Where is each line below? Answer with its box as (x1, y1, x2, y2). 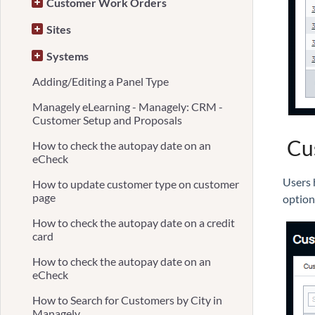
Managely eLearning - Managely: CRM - (32, 100, 223, 113)
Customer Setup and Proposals (32, 113, 182, 127)
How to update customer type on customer (32, 177, 239, 191)
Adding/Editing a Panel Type (32, 75, 169, 88)
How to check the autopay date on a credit (32, 216, 235, 229)
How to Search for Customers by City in (32, 293, 222, 307)
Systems (46, 49, 89, 63)
